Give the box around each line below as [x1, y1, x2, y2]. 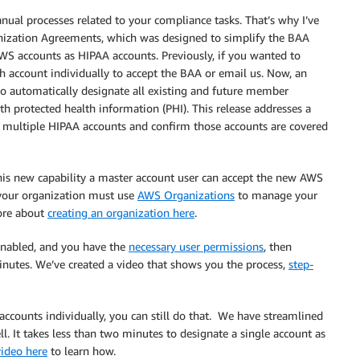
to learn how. [47, 344, 116, 358]
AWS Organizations [137, 188, 235, 202]
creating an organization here [47, 206, 194, 219]
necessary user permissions [129, 239, 264, 253]
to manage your [235, 188, 317, 202]
